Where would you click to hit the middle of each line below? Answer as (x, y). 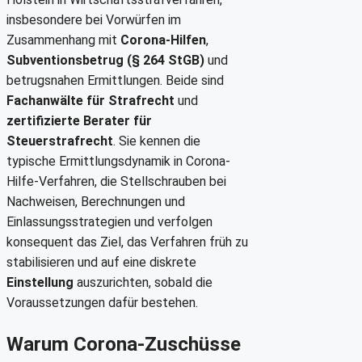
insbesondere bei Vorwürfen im (94, 19)
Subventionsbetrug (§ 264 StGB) (105, 60)
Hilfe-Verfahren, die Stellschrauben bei (116, 181)
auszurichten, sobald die (143, 282)
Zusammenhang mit (63, 40)
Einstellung (40, 282)
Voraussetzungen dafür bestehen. (102, 302)
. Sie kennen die (157, 141)
